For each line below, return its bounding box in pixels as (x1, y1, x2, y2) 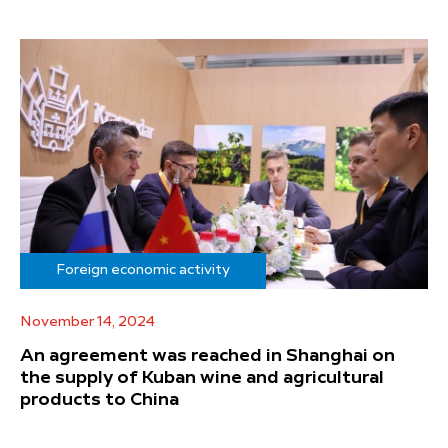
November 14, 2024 (20, 314, 155, 329)
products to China (20, 390, 179, 409)
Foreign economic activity (56, 262, 230, 277)
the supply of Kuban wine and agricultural (20, 368, 384, 387)
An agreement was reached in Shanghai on (20, 346, 395, 365)
